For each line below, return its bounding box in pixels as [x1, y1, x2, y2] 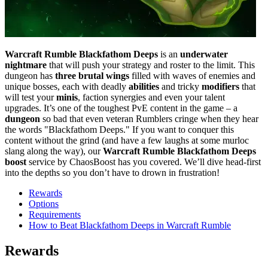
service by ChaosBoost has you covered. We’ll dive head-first [26, 156, 261, 167]
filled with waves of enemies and [129, 70, 255, 81]
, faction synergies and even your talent [78, 92, 225, 102]
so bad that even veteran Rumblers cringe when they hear [40, 113, 258, 124]
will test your [5, 92, 56, 102]
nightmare [5, 59, 47, 70]
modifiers [202, 81, 239, 92]
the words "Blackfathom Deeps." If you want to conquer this [5, 124, 234, 135]
